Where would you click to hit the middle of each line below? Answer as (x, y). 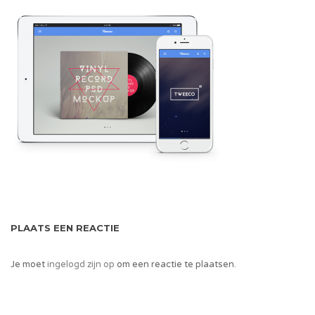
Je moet (29, 264)
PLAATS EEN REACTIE (65, 228)
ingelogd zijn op (81, 264)
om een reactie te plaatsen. (175, 264)
